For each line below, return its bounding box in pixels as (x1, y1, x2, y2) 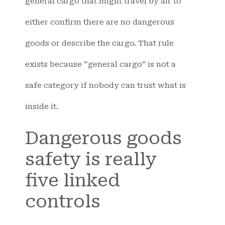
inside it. (25, 101, 58, 111)
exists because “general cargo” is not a (25, 59, 176, 69)
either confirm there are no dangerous (25, 17, 174, 27)
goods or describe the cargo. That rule (25, 38, 174, 48)
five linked (25, 170, 120, 191)
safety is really (25, 149, 157, 170)
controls (25, 191, 100, 212)
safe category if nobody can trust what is (25, 80, 186, 90)
